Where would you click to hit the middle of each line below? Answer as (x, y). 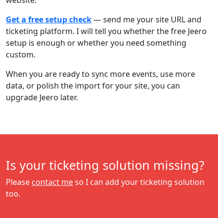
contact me (52, 182)
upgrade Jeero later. (42, 97)
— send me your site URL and (146, 19)
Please (19, 182)
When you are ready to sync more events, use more (100, 74)
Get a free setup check (49, 19)
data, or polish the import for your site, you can (93, 86)
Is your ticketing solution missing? (105, 165)
